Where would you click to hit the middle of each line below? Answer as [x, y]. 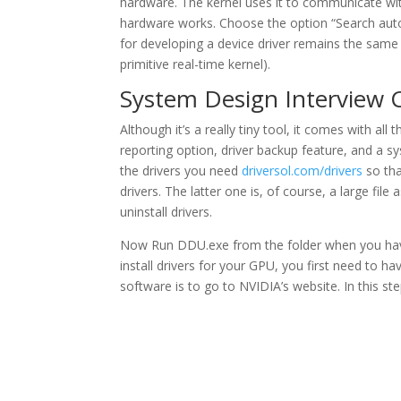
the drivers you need [181, 171]
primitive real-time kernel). [196, 64]
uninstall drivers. [166, 212]
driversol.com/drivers [303, 171]
